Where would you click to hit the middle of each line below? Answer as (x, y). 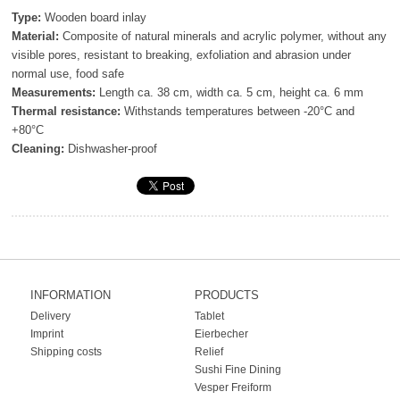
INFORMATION (71, 296)
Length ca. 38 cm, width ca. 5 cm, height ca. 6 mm (230, 92)
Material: (36, 36)
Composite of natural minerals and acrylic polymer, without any (223, 36)
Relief (208, 352)
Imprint (46, 334)
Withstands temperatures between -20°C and (238, 111)
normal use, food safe (68, 73)
